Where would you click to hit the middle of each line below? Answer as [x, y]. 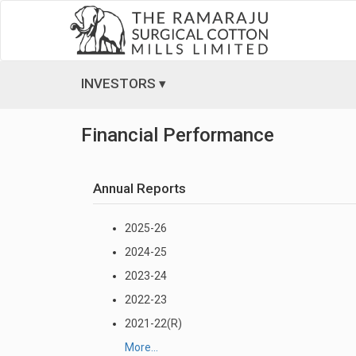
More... [141, 347]
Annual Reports [139, 188]
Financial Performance [178, 135]
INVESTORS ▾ [124, 83]
